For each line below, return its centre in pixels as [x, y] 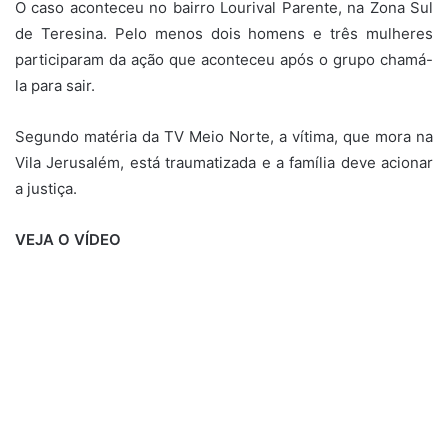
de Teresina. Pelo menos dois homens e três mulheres [224, 33]
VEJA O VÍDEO [68, 239]
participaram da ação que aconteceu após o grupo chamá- [224, 59]
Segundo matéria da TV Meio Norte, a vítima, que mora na [224, 136]
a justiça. [46, 188]
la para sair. [55, 85]
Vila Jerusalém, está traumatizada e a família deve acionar [224, 162]
